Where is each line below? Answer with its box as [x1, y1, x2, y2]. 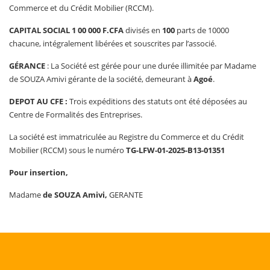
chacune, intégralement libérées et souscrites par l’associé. [9, 38, 216, 49]
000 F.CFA [88, 25, 124, 36]
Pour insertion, [9, 167, 68, 178]
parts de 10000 [177, 25, 229, 36]
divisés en [124, 25, 162, 36]
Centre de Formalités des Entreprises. [9, 109, 142, 120]
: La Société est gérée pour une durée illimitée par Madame [47, 60, 256, 71]
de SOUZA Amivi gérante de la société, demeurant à [9, 74, 193, 84]
